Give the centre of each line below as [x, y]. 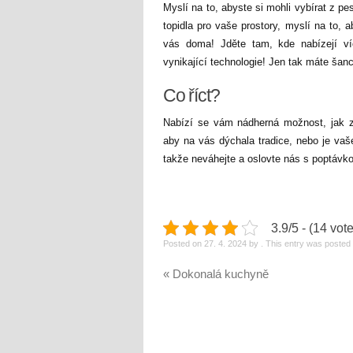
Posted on [182, 243]
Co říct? [191, 95]
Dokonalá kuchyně [219, 273]
